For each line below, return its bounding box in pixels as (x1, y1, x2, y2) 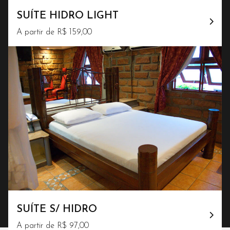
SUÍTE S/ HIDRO (16, 204, 97, 215)
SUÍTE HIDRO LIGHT (16, 11, 119, 22)
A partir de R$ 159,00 (16, 28, 92, 37)
